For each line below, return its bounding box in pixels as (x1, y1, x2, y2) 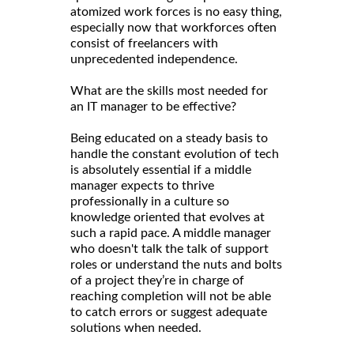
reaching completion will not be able (70, 290, 271, 303)
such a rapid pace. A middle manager (70, 227, 271, 240)
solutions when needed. (70, 322, 205, 335)
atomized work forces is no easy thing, (70, 6, 282, 19)
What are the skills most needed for (70, 85, 268, 98)
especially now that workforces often (70, 21, 277, 35)
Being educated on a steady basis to (70, 132, 268, 145)
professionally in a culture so (70, 195, 229, 209)
